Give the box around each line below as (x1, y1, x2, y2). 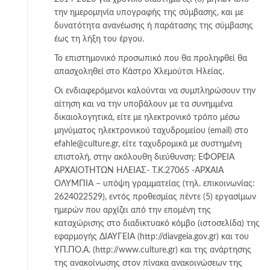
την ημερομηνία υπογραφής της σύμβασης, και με (54, 8, 243, 17)
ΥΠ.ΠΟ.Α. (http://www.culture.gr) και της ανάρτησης (54, 245, 251, 254)
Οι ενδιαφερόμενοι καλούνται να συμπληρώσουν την (54, 86, 256, 95)
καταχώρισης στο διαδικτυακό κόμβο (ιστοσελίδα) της (54, 219, 260, 228)
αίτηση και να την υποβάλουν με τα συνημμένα (54, 99, 233, 108)
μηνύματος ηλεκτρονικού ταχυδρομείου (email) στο (54, 126, 248, 135)
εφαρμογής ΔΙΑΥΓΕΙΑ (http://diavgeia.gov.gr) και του (54, 232, 249, 241)
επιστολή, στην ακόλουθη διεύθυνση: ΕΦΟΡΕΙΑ (54, 152, 234, 162)
